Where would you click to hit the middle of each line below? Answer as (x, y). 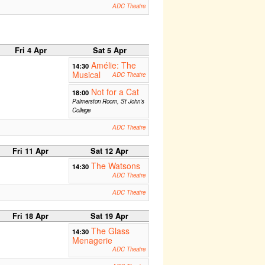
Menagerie (92, 240)
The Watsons (115, 165)
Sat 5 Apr (109, 50)
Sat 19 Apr (109, 216)
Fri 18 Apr (31, 216)
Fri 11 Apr (31, 151)
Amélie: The (113, 65)
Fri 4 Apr (30, 50)
